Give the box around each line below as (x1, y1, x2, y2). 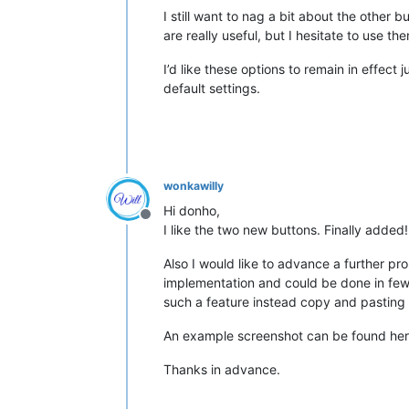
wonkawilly (163, 178, 224, 193)
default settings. (163, 79, 260, 96)
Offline (144, 214, 190, 233)
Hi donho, (163, 202, 220, 218)
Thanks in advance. (163, 361, 280, 377)
